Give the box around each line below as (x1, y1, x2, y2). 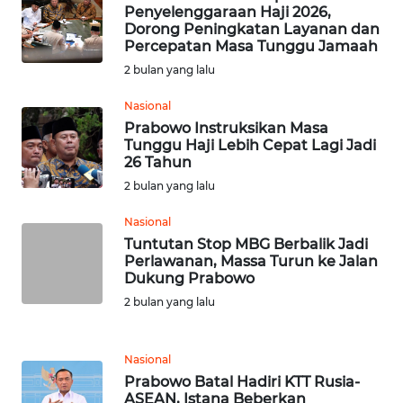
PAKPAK (36, 284, 79, 300)
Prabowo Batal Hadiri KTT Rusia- (124, 373, 360, 391)
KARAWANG (36, 351, 100, 367)
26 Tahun (124, 154, 192, 172)
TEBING (36, 199, 77, 215)
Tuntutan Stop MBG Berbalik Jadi (124, 236, 368, 254)
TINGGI (37, 218, 76, 234)
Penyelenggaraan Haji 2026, (124, 4, 331, 22)
